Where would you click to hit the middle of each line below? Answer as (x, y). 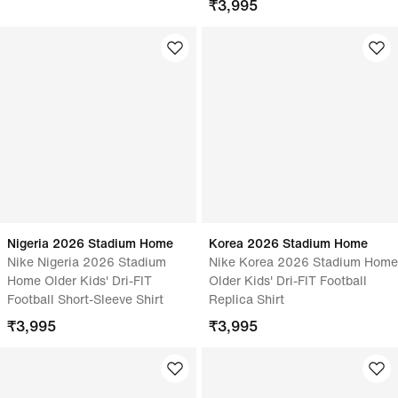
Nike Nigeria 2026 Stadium (87, 262)
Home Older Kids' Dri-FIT (80, 280)
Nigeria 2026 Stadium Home (90, 243)
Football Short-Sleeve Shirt (85, 299)
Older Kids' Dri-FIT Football (288, 280)
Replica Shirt (247, 299)
